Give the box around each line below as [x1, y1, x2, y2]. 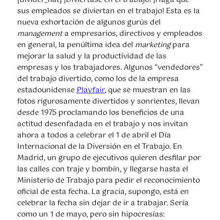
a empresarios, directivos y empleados [62, 27, 202, 40]
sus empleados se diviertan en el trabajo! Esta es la [17, 5, 200, 17]
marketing [135, 39, 170, 51]
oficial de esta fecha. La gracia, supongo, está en [17, 186, 189, 198]
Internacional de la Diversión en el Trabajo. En [17, 140, 182, 153]
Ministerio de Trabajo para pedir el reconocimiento [17, 174, 200, 187]
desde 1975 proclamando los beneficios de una [17, 107, 184, 119]
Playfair [76, 84, 105, 96]
